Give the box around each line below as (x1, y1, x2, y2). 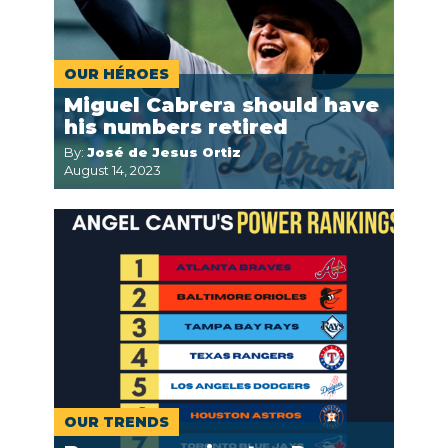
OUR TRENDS (64, 413, 169, 431)
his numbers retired (64, 115, 288, 139)
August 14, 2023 (64, 162, 161, 178)
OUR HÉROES (64, 65, 169, 83)
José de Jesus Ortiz (87, 144, 241, 160)
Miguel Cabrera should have (64, 93, 379, 117)
